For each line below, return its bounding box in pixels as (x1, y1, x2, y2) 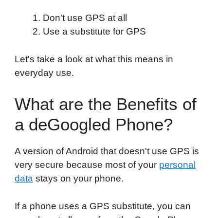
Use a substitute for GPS (42, 26, 146, 37)
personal (159, 159, 196, 170)
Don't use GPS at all (42, 13, 127, 23)
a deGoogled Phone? (15, 114, 173, 134)
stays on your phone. (33, 173, 124, 183)
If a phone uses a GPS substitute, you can (15, 200, 191, 211)
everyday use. (15, 68, 74, 78)
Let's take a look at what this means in (15, 54, 173, 65)
